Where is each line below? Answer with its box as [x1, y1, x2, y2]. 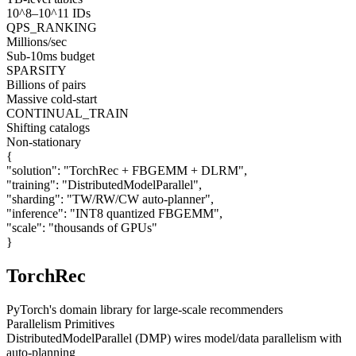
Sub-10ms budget [6, 48, 95, 63]
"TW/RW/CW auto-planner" [67, 192, 211, 206]
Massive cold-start [6, 91, 97, 106]
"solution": [6, 163, 60, 177]
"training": [6, 177, 59, 192]
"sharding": [6, 192, 64, 206]
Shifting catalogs [6, 120, 90, 134]
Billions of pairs [6, 77, 86, 91]
